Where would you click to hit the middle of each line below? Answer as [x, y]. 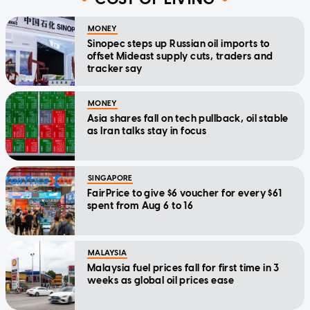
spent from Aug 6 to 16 [140, 206]
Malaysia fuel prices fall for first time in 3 [183, 268]
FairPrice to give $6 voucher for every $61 [185, 194]
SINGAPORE [110, 179]
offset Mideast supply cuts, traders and [180, 57]
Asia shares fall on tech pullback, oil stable [188, 119]
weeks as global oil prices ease [161, 281]
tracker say [115, 69]
